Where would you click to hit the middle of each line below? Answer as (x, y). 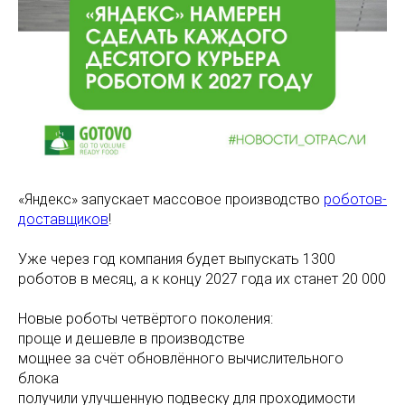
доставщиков (63, 219)
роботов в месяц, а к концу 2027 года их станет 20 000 (202, 279)
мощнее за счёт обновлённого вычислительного (181, 358)
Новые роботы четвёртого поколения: (146, 319)
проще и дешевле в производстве (132, 339)
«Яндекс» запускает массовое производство (171, 199)
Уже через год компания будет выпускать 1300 (177, 259)
